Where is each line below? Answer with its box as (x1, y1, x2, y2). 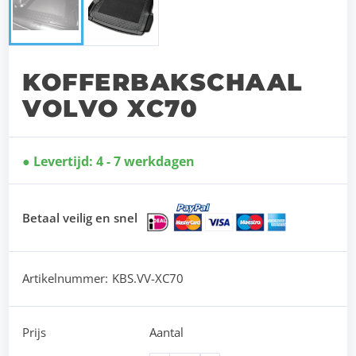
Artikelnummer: (22, 269, 109, 286)
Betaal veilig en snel (22, 210, 138, 226)
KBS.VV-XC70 (112, 269, 184, 286)
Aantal (149, 323, 184, 340)
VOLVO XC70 (22, 94, 199, 124)
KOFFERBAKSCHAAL (22, 68, 304, 98)
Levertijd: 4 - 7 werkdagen (33, 153, 195, 171)
